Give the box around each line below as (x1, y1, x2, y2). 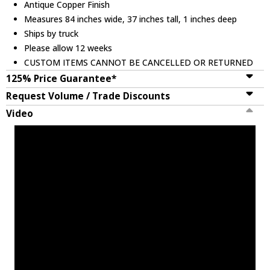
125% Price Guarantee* (6, 72, 116, 85)
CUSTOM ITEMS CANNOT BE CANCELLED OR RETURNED (24, 56, 254, 68)
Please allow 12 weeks (24, 42, 113, 54)
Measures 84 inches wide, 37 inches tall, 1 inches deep (24, 13, 237, 25)
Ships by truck (24, 27, 79, 39)
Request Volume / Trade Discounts (6, 89, 170, 102)
